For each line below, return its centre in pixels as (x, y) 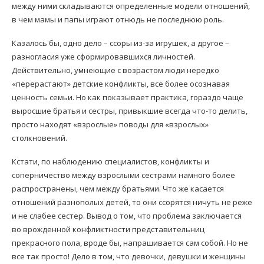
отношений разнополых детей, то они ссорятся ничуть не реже (132, 202)
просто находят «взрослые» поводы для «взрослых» (110, 124)
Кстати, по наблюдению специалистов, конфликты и (110, 161)
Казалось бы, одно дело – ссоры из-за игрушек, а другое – (121, 43)
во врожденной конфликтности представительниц (108, 229)
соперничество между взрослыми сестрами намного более (123, 175)
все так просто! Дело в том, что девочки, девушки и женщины (129, 256)
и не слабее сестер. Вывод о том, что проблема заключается (127, 215)
